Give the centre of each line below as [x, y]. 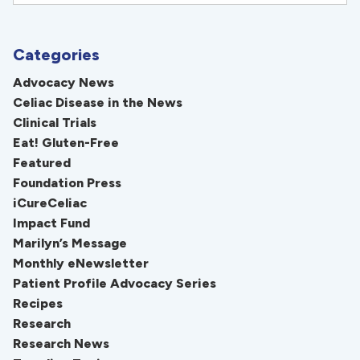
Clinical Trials [55, 122]
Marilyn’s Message [70, 243]
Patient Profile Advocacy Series [115, 283]
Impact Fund [51, 223]
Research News [61, 343]
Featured [42, 162]
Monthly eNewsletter [81, 263]
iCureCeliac [50, 202]
